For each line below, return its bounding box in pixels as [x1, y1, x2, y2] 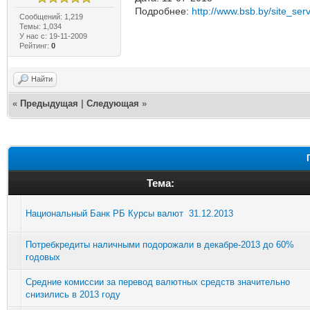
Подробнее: [134, 5, 192, 17]
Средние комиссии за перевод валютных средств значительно [26, 276, 290, 287]
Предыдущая [20, 98, 78, 109]
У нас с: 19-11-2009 [19, 31, 87, 40]
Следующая [86, 98, 139, 109]
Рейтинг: [19, 41, 51, 50]
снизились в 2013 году [26, 289, 120, 300]
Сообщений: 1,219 [19, 12, 83, 21]
